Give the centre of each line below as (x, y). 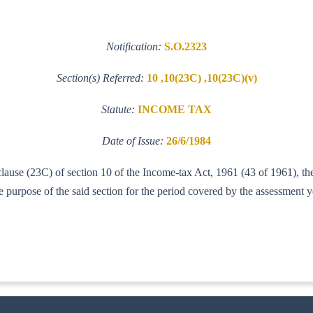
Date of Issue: (134, 140)
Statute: (119, 109)
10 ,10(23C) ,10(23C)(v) (202, 78)
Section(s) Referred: (101, 78)
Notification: (135, 46)
